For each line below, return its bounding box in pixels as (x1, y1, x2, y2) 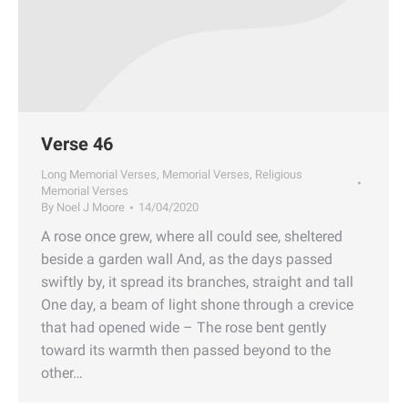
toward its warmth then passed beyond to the (41, 341, 331, 359)
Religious (255, 167, 302, 181)
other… (41, 363, 83, 382)
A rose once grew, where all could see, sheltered (41, 227, 342, 245)
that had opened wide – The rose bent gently (41, 318, 327, 336)
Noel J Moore (56, 199, 125, 214)
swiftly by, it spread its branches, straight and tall (41, 272, 353, 291)
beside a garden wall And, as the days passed (41, 250, 332, 268)
